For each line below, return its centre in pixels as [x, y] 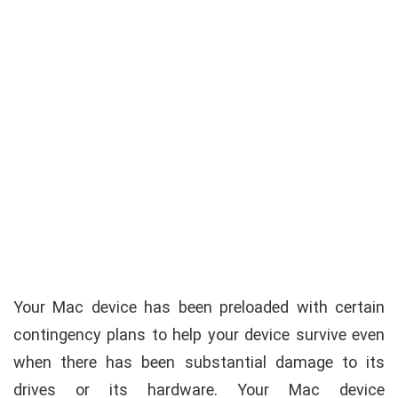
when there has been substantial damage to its [199, 362]
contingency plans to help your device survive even [199, 334]
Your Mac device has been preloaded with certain [199, 306]
